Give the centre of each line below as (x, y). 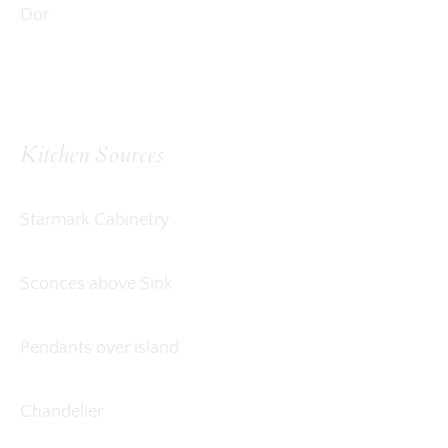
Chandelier (61, 411)
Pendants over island (99, 347)
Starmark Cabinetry (94, 220)
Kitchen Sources (92, 155)
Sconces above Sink (96, 284)
